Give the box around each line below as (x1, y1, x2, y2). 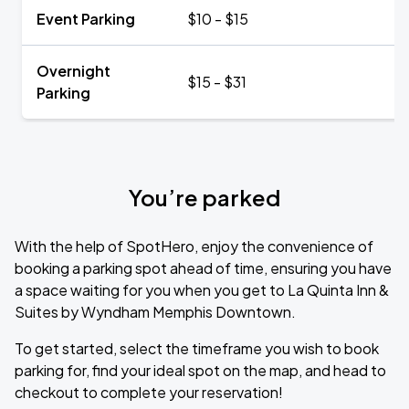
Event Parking (37, 9, 135, 28)
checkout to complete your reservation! (15, 383, 283, 402)
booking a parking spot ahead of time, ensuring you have (15, 258, 392, 278)
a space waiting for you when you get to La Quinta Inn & (15, 280, 389, 299)
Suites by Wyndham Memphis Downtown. (15, 302, 296, 321)
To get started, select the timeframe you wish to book (15, 339, 379, 358)
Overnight (37, 61, 110, 80)
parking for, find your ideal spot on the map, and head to (15, 361, 386, 380)
